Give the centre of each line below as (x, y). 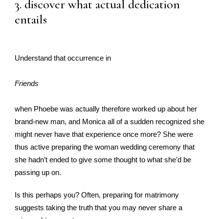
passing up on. (38, 172)
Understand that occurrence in (63, 58)
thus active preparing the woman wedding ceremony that (105, 147)
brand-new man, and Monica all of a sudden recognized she (109, 121)
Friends (27, 83)
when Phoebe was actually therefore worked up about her (106, 109)
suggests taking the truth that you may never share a (99, 208)
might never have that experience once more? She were (104, 134)
